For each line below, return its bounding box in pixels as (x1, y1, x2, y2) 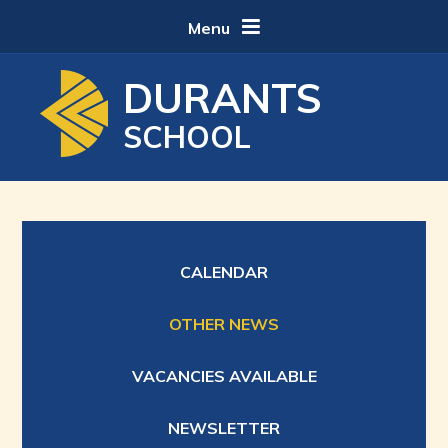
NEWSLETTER (168, 418, 280, 438)
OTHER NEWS (169, 314, 279, 334)
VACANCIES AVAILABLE (131, 366, 317, 386)
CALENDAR (180, 262, 268, 282)
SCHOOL (123, 118, 252, 156)
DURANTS (123, 73, 323, 123)
